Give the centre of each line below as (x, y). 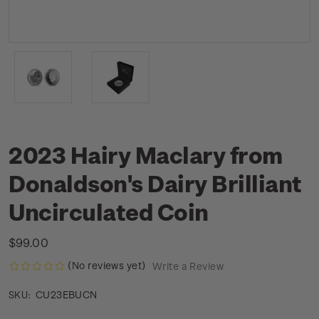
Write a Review (188, 266)
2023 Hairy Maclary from (146, 155)
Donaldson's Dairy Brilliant (155, 183)
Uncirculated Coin (109, 211)
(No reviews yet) (107, 265)
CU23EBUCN (66, 295)
